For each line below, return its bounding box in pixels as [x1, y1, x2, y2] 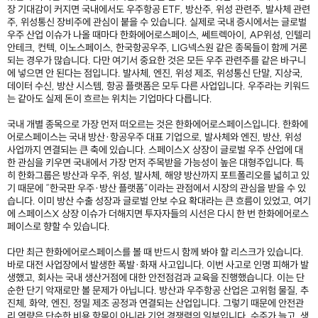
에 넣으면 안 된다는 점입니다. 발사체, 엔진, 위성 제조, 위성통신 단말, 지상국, [7, 67, 303, 80]
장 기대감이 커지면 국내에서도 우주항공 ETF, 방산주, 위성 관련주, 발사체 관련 [7, 3, 310, 16]
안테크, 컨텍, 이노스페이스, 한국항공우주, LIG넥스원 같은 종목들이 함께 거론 [7, 41, 307, 55]
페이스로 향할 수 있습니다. [7, 220, 110, 234]
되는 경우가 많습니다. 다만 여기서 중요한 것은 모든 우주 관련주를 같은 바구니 [7, 54, 306, 67]
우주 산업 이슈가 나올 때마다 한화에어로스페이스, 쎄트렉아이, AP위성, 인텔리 [7, 28, 311, 42]
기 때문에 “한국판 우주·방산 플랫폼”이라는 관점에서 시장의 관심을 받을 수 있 [7, 182, 306, 195]
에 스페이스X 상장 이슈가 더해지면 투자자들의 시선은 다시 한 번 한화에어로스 [7, 207, 309, 221]
